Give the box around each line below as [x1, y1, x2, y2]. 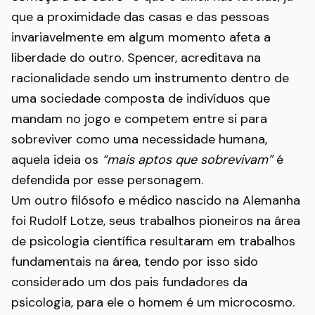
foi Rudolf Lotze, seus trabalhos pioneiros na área [11, 212, 300, 229]
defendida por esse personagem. [11, 172, 203, 188]
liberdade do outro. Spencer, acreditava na [11, 49, 261, 66]
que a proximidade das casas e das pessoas [11, 8, 269, 25]
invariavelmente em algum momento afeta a [11, 29, 271, 46]
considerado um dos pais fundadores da [11, 274, 247, 290]
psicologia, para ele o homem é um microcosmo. [11, 294, 295, 311]
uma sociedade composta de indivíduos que [11, 90, 270, 107]
